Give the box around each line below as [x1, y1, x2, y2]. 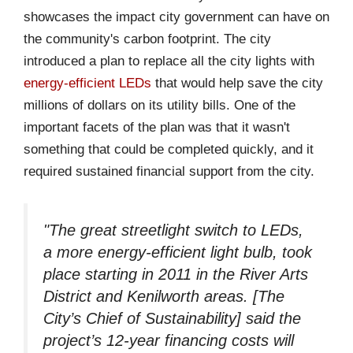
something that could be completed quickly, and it [24, 142, 314, 158]
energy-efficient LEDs [24, 76, 151, 91]
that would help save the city [151, 76, 323, 91]
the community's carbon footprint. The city [24, 32, 271, 47]
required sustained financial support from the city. [24, 164, 314, 180]
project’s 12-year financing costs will [43, 331, 294, 349]
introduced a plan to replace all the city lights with [24, 54, 314, 69]
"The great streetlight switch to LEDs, [43, 221, 303, 239]
